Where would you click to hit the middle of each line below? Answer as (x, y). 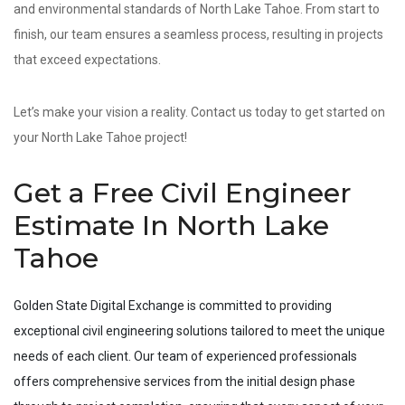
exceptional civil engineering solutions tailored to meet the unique (199, 331)
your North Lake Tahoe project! (100, 137)
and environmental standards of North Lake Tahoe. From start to (197, 9)
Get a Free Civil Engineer (183, 193)
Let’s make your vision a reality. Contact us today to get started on (199, 112)
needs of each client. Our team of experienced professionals (185, 356)
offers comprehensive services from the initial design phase (184, 381)
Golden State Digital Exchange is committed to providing (173, 306)
